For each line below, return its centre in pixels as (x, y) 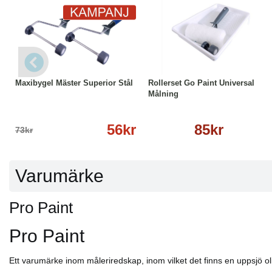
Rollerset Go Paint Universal (201, 83)
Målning (163, 94)
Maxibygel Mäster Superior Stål (74, 83)
